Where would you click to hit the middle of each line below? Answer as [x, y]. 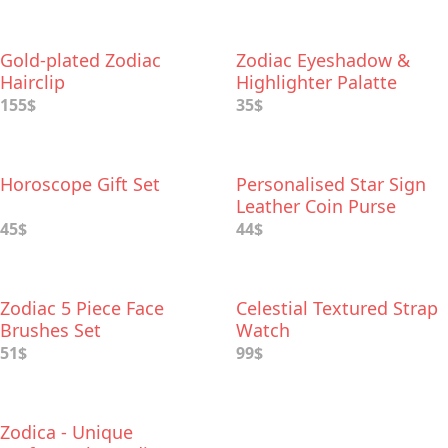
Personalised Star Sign [331, 184]
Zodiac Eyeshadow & [323, 60]
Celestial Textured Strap [337, 308]
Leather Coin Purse [316, 206]
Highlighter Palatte [316, 82]
